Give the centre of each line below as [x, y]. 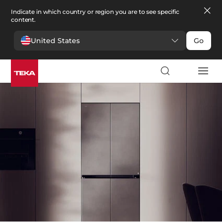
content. [24, 20]
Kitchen [27, 59]
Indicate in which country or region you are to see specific [95, 12]
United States [55, 40]
